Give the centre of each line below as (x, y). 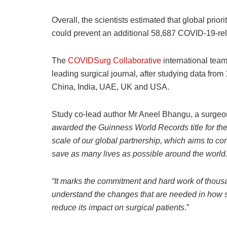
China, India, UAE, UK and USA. (110, 87)
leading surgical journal (94, 74)
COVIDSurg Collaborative (115, 61)
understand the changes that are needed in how (138, 195)
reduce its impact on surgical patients (118, 208)
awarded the (75, 128)
